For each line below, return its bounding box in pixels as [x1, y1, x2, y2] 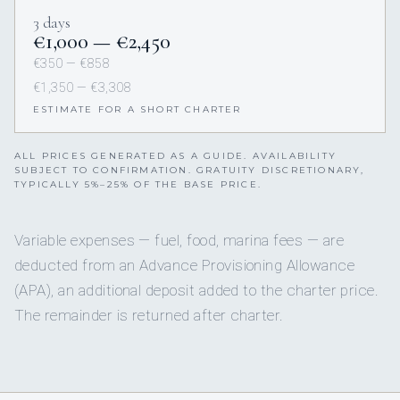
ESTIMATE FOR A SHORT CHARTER [33, 104, 242, 116]
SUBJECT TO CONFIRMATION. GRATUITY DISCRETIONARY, [14, 164, 365, 177]
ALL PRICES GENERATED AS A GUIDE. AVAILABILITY [14, 150, 337, 162]
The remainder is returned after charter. [14, 306, 284, 325]
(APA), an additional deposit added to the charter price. [14, 281, 379, 300]
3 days [33, 12, 71, 33]
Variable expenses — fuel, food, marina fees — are [14, 231, 344, 250]
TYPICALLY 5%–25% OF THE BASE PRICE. [14, 179, 262, 191]
